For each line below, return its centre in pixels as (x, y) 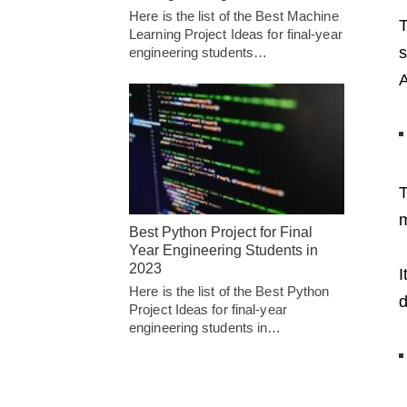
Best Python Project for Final (221, 233)
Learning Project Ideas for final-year (236, 35)
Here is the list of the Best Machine (234, 16)
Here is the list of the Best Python (229, 292)
